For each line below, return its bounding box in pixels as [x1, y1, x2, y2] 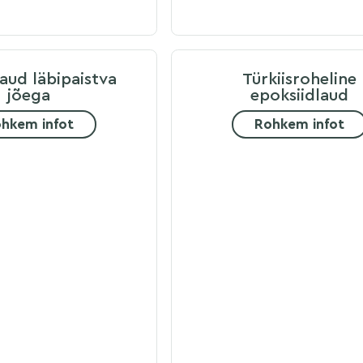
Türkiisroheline [242, 70, 357, 88]
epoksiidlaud [250, 86, 349, 104]
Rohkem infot [254, 117, 345, 132]
